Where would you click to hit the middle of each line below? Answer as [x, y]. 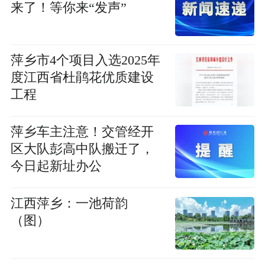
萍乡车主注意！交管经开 [82, 132]
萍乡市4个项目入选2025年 [85, 60]
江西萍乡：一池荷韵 [69, 204]
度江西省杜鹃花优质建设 [82, 77]
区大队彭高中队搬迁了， [82, 149]
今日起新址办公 [56, 166]
